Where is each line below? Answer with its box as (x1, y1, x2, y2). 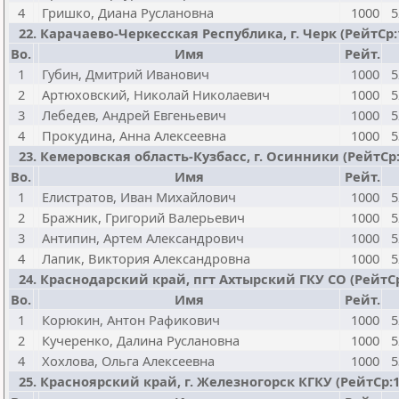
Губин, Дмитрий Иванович (42, 65, 209, 83)
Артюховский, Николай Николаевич (42, 85, 270, 103)
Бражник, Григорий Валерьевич (42, 208, 245, 226)
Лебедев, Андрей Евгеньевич (42, 106, 226, 124)
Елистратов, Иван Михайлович (42, 188, 236, 206)
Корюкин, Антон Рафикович (42, 311, 220, 329)
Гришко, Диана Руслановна (42, 4, 214, 21)
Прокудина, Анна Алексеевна (42, 126, 226, 144)
